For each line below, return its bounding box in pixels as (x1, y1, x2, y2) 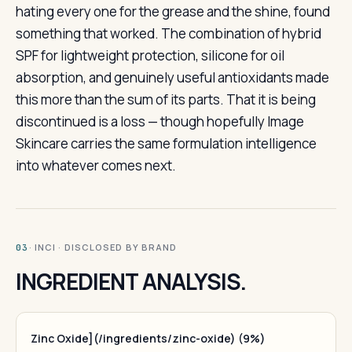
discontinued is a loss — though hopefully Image (16, 112, 304, 130)
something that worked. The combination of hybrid (16, 24, 321, 42)
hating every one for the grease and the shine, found (16, 2, 330, 20)
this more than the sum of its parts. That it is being (16, 90, 316, 108)
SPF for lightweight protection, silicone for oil (16, 46, 284, 64)
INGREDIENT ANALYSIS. (16, 266, 247, 296)
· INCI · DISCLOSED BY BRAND (28, 241, 178, 253)
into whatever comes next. (16, 156, 176, 174)
